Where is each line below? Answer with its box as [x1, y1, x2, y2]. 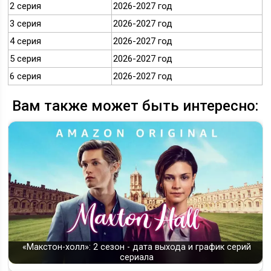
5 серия [10, 53, 42, 65]
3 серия [10, 18, 42, 30]
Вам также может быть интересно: [12, 97, 259, 115]
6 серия [10, 71, 42, 82]
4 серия [10, 36, 42, 47]
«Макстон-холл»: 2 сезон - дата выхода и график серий [22, 242, 251, 253]
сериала [119, 252, 154, 263]
